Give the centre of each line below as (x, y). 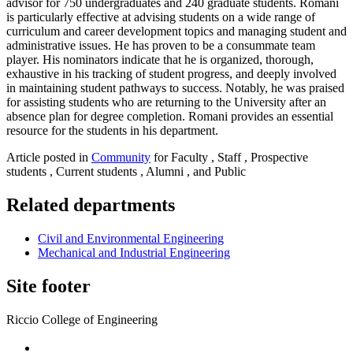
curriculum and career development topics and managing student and (176, 32)
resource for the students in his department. (112, 131)
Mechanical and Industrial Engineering (134, 253)
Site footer (48, 286)
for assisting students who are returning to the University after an (166, 102)
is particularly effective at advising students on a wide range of (161, 17)
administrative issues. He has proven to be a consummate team (161, 46)
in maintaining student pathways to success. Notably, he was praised (175, 88)
